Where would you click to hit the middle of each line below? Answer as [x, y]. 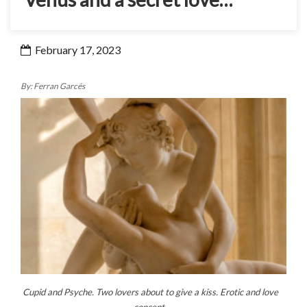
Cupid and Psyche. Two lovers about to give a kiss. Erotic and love [150, 292]
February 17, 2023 [77, 50]
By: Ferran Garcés [53, 86]
